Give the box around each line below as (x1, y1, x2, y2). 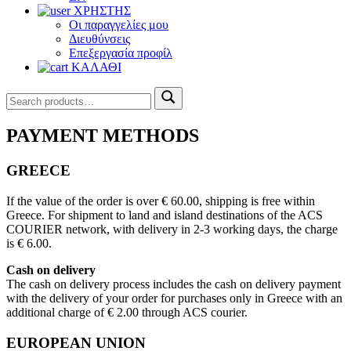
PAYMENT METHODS (6, 125, 199, 147)
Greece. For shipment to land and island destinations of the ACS (6, 208, 323, 222)
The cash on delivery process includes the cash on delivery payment (6, 277, 341, 291)
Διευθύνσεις (69, 32, 130, 46)
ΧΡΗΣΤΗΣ (71, 4, 131, 18)
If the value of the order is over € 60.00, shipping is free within (6, 194, 315, 208)
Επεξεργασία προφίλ (69, 46, 172, 60)
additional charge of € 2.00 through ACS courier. (6, 305, 248, 319)
